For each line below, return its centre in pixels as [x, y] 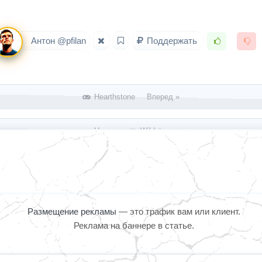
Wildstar [153, 130]
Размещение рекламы [73, 211]
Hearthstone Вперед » [136, 96]
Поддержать [172, 41]
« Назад [108, 130]
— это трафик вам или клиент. [179, 211]
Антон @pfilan [57, 41]
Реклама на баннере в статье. [134, 225]
